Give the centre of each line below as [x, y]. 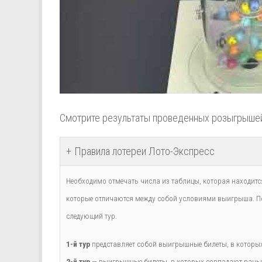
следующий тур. [92, 216]
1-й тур [78, 244]
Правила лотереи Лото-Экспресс [144, 151]
